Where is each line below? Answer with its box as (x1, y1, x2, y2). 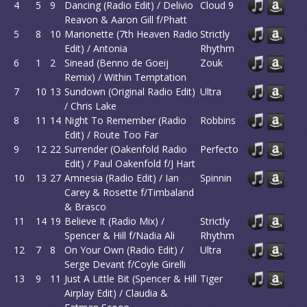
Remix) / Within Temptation (64, 71, 186, 84)
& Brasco (64, 200, 106, 213)
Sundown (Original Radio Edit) (64, 85, 195, 98)
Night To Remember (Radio (64, 114, 186, 127)
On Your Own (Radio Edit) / (64, 243, 184, 256)
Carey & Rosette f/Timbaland (64, 186, 194, 199)
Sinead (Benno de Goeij (64, 56, 169, 69)
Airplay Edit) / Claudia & (64, 286, 168, 299)
